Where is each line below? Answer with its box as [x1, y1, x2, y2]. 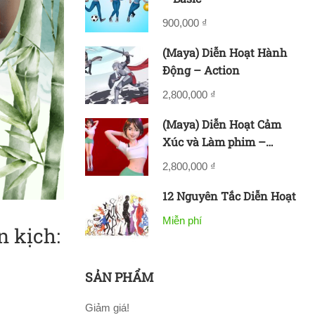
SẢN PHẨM [85, 268, 153, 285]
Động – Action [162, 62, 240, 77]
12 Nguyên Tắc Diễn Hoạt [162, 188, 296, 203]
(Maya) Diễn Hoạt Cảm [162, 116, 281, 131]
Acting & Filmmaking [162, 151, 277, 167]
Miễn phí [162, 214, 202, 226]
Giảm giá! [85, 301, 129, 314]
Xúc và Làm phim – [162, 134, 266, 149]
